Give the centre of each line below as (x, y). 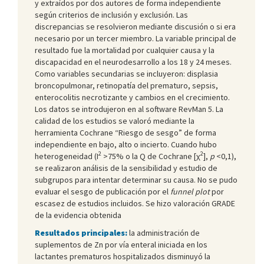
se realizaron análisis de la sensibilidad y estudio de (126, 168)
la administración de (164, 232)
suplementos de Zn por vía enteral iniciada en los (121, 244)
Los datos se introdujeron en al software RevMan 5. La (129, 109)
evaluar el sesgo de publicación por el (103, 191)
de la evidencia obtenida (78, 215)
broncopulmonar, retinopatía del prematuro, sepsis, (126, 85)
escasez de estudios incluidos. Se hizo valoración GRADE (135, 203)
